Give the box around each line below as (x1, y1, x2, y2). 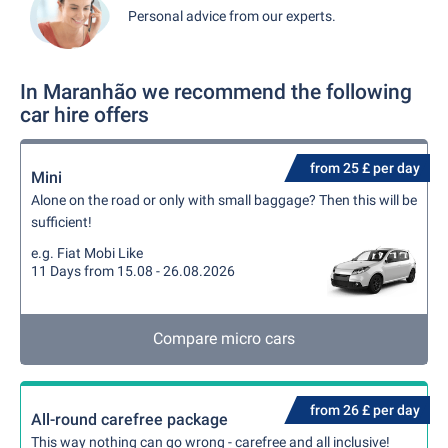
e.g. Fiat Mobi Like (31, 245, 143, 261)
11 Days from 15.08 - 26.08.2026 (31, 263, 235, 279)
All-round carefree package (31, 410, 228, 429)
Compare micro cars (153, 329, 295, 348)
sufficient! (31, 214, 92, 230)
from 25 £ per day (310, 160, 420, 176)
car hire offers (20, 103, 149, 127)
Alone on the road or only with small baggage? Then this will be (31, 192, 417, 208)
